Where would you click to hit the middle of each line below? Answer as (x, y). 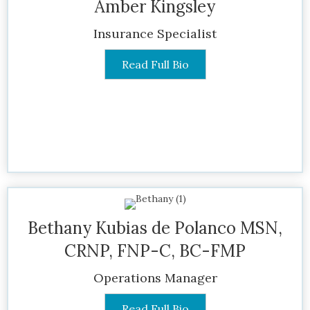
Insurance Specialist (155, 33)
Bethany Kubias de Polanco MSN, (155, 228)
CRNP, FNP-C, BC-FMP (155, 250)
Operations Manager (155, 277)
